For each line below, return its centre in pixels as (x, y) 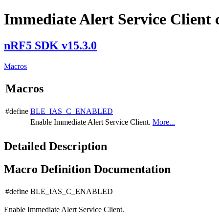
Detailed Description (55, 146)
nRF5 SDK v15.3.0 (50, 45)
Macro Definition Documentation (87, 169)
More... (164, 122)
